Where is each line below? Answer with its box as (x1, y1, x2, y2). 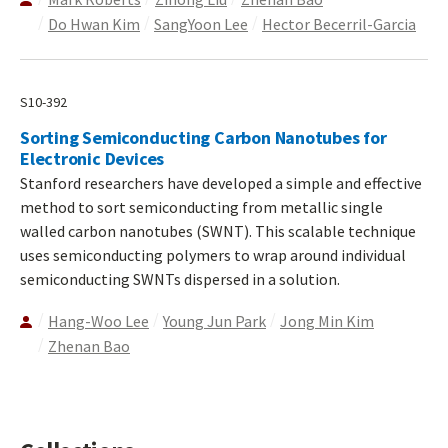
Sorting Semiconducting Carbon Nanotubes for (20, 126, 387, 150)
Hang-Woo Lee (48, 311, 149, 332)
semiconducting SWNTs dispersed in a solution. (20, 269, 340, 290)
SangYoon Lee (154, 14, 248, 35)
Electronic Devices (20, 147, 165, 171)
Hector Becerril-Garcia (262, 14, 416, 35)
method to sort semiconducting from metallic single (20, 197, 383, 218)
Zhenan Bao (48, 336, 130, 357)
